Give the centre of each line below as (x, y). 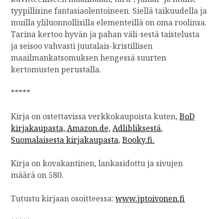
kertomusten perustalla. (56, 69)
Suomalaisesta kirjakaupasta (65, 140)
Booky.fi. (139, 140)
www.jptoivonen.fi (150, 198)
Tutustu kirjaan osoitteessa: (63, 198)
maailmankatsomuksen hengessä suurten (89, 57)
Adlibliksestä (137, 128)
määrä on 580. (37, 175)
